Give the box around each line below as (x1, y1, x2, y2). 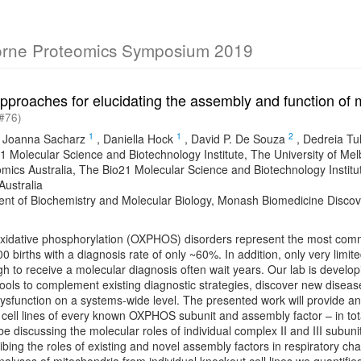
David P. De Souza (191, 131, 285, 147)
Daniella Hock (103, 131, 173, 147)
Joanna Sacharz (2, 131, 85, 147)
